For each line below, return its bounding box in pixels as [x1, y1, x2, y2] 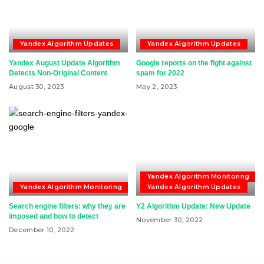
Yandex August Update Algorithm [9, 58, 120, 67]
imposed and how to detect [9, 212, 98, 220]
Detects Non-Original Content [9, 68, 107, 77]
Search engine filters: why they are [9, 202, 126, 210]
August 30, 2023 [9, 82, 64, 91]
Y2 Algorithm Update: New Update [136, 202, 250, 210]
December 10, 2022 [9, 226, 75, 234]
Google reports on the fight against [136, 58, 252, 67]
